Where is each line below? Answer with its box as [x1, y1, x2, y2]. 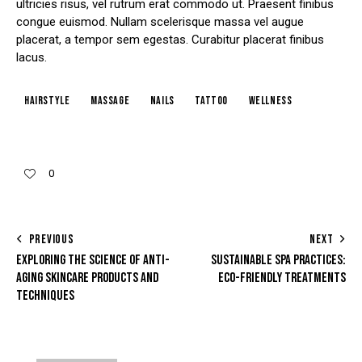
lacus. [16, 49, 47, 65]
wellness [248, 93, 293, 107]
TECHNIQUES [16, 288, 74, 305]
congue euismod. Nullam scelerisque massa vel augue [16, 14, 304, 29]
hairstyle [24, 93, 70, 107]
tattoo [195, 93, 228, 107]
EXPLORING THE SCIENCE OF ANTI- [16, 252, 170, 269]
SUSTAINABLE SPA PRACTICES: [211, 252, 346, 269]
